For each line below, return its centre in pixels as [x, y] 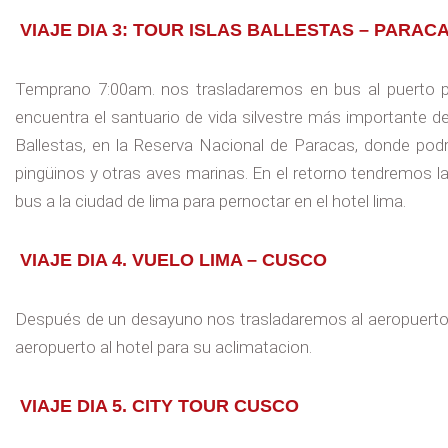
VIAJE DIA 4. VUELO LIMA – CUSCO [173, 259]
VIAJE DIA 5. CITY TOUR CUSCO [159, 406]
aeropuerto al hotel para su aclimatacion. [163, 347]
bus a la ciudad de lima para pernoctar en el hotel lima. [210, 200]
